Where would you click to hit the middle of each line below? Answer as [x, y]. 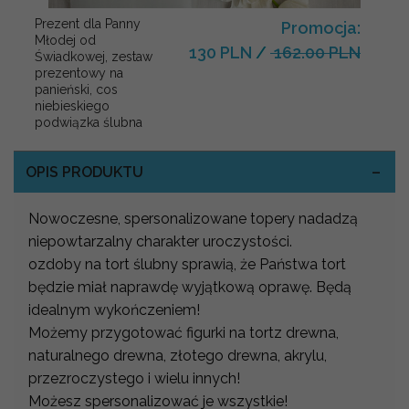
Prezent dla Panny [88, 24]
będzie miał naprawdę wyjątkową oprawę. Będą [190, 288]
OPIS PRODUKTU [84, 172]
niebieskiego [72, 106]
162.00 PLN [315, 53]
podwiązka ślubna [89, 123]
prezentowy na [79, 73]
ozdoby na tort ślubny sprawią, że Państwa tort [187, 265]
